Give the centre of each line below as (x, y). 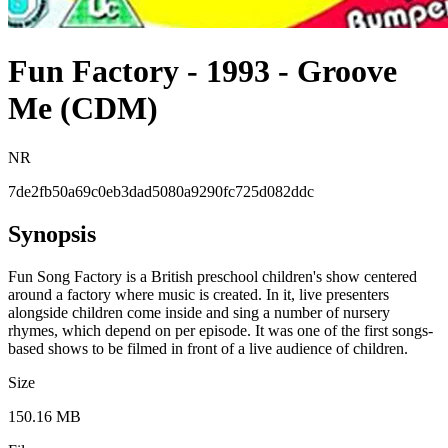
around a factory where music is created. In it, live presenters (198, 294)
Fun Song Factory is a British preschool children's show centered (212, 276)
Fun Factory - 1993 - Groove (202, 71)
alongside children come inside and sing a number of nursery (199, 312)
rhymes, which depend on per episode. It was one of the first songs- (220, 330)
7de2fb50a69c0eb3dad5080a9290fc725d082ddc (161, 191)
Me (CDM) (83, 108)
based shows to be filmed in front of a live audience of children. (208, 348)
